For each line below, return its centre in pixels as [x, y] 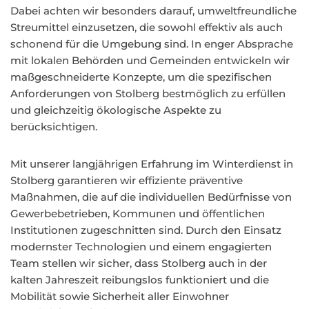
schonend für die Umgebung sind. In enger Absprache [152, 44]
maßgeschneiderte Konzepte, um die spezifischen [141, 77]
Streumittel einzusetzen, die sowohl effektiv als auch [147, 27]
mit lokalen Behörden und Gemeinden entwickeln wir [150, 60]
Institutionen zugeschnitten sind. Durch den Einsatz [146, 230]
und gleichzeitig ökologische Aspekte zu [116, 110]
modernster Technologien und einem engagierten [141, 247]
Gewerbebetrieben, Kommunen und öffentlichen [138, 213]
